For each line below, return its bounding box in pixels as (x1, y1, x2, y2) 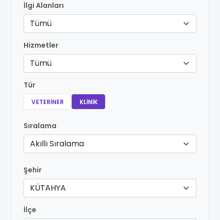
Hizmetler (24, 40, 58, 50)
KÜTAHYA (30, 182, 66, 193)
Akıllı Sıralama (30, 138, 84, 149)
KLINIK (79, 98, 98, 106)
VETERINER (31, 98, 64, 106)
